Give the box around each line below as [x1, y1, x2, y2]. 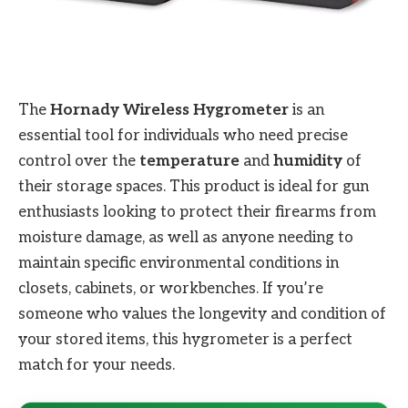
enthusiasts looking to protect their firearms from [18, 202, 376, 221]
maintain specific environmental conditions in [18, 253, 339, 272]
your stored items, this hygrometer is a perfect [18, 330, 352, 349]
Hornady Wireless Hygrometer [50, 100, 289, 119]
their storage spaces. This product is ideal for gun [18, 177, 369, 196]
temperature [139, 151, 240, 170]
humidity [273, 151, 342, 170]
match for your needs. [18, 355, 175, 374]
